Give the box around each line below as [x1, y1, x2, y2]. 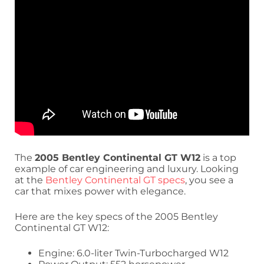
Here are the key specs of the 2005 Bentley [15, 210, 218, 222]
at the [15, 174, 45, 186]
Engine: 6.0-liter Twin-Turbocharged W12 [38, 247, 229, 259]
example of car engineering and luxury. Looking [15, 163, 239, 174]
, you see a [185, 174, 233, 186]
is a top [200, 151, 236, 163]
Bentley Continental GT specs [45, 174, 185, 186]
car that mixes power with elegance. [15, 185, 186, 197]
